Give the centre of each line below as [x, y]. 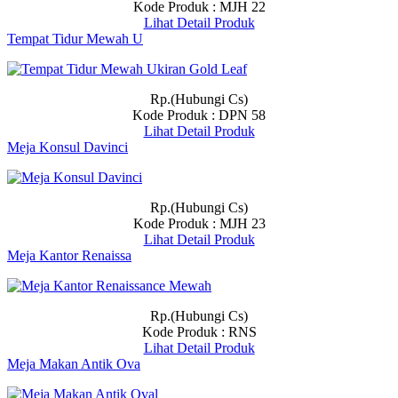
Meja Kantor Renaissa [69, 255]
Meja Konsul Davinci [68, 147]
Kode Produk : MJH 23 [199, 223]
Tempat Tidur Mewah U [75, 39]
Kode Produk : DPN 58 [199, 115]
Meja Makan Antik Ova [74, 364]
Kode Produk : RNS [199, 332]
